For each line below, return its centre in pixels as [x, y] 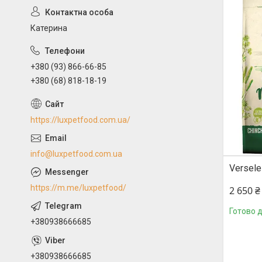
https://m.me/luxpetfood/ [78, 188]
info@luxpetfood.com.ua [76, 154]
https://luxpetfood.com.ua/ [80, 120]
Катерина [49, 28]
